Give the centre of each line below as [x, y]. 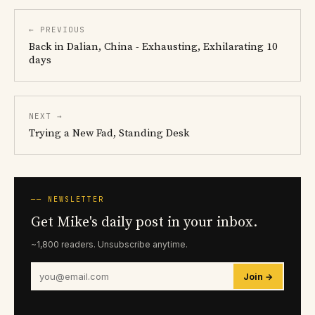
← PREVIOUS [57, 30]
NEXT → [46, 116]
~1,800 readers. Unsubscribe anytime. [109, 245]
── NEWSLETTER [67, 200]
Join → [258, 276]
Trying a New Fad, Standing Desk [109, 134]
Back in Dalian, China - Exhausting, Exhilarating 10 [153, 47]
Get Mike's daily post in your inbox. [144, 223]
